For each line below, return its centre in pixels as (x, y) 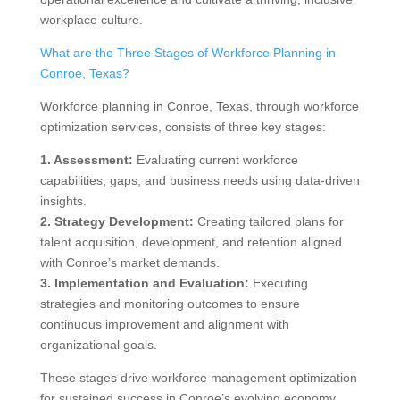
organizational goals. (98, 345)
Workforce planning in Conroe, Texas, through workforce (199, 107)
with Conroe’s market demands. (129, 263)
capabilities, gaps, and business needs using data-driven (200, 181)
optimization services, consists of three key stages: (183, 127)
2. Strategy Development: (117, 222)
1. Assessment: (86, 160)
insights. (63, 201)
